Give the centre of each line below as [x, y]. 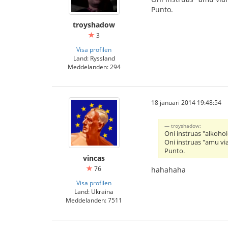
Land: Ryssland [94, 58]
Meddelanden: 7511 [94, 200]
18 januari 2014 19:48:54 [186, 102]
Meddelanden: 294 [94, 67]
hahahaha [168, 169]
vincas [94, 158]
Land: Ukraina [94, 191]
